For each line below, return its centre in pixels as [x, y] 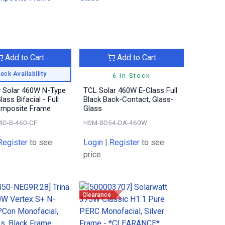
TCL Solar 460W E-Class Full [131, 90]
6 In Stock [132, 75]
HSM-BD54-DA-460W [116, 122]
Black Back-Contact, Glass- [129, 99]
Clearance [97, 195]
